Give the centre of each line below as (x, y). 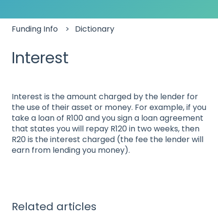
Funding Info (35, 29)
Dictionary (95, 29)
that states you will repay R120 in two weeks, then (106, 128)
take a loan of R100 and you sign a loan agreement (108, 118)
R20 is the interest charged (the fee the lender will (108, 139)
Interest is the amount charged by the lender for (105, 96)
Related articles (54, 207)
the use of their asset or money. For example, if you (109, 107)
